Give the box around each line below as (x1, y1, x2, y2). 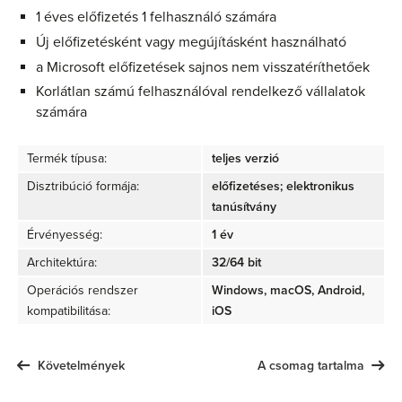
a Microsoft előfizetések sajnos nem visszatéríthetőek (36, 57, 370, 76)
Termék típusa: (27, 151, 107, 167)
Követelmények (38, 357, 126, 373)
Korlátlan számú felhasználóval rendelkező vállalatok (36, 83, 365, 101)
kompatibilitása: (27, 303, 110, 319)
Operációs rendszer (27, 283, 138, 299)
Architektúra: (27, 255, 97, 271)
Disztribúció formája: (27, 179, 139, 195)
